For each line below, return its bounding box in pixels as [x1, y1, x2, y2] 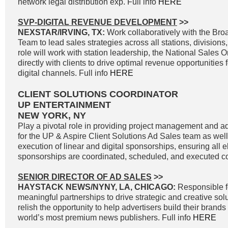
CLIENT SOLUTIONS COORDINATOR [18, 89, 178, 99]
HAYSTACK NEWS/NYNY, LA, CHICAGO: [18, 183, 176, 191]
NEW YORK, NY [18, 110, 86, 121]
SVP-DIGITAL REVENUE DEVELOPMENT [18, 18, 177, 26]
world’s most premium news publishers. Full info [18, 213, 193, 222]
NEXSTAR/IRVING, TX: [18, 28, 107, 37]
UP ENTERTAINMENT [18, 100, 111, 110]
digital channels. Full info [18, 69, 110, 77]
